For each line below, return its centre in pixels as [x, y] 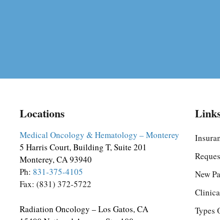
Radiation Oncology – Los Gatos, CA [84, 209]
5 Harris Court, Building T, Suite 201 [83, 147]
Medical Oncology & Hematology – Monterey [99, 135]
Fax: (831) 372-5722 [55, 184]
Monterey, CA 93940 [56, 159]
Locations [42, 113]
